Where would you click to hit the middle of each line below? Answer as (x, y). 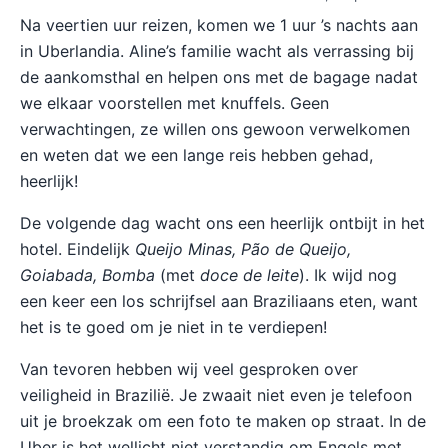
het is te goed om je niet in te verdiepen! (173, 327)
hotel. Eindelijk (77, 249)
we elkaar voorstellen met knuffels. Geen (174, 103)
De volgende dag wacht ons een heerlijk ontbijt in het (222, 223)
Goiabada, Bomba (87, 275)
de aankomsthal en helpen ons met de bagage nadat (219, 77)
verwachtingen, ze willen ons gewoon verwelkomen (215, 129)
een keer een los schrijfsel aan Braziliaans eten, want (219, 301)
